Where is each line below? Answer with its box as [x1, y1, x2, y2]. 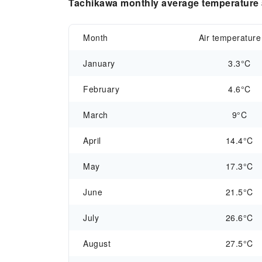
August [83, 237, 111, 249]
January [83, 57, 115, 69]
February [83, 83, 119, 95]
